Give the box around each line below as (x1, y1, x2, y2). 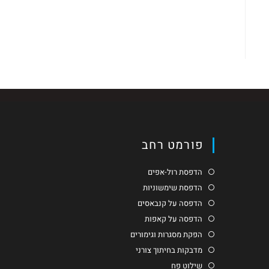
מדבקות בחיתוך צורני (136, 244, 202, 256)
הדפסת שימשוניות (143, 181, 202, 193)
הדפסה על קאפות (145, 213, 202, 225)
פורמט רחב (142, 136, 204, 154)
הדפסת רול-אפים (148, 166, 202, 178)
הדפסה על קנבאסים (138, 197, 202, 209)
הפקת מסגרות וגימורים (130, 228, 202, 240)
